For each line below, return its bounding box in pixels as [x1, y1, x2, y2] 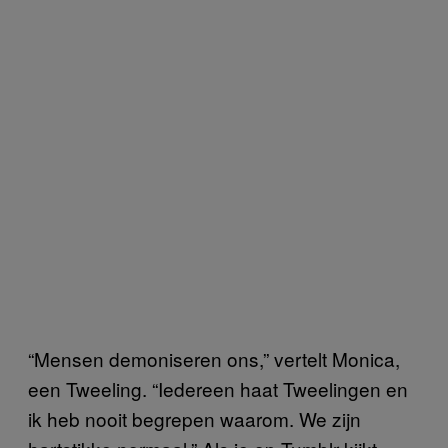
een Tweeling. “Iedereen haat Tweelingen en [28, 374, 408, 402]
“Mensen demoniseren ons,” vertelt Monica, [28, 344, 400, 372]
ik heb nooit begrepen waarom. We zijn [28, 404, 361, 432]
